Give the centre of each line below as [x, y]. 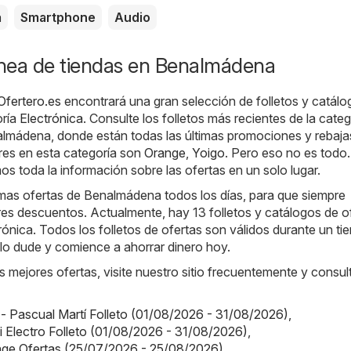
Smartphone [58, 18]
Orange [165, 153]
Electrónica [51, 119]
